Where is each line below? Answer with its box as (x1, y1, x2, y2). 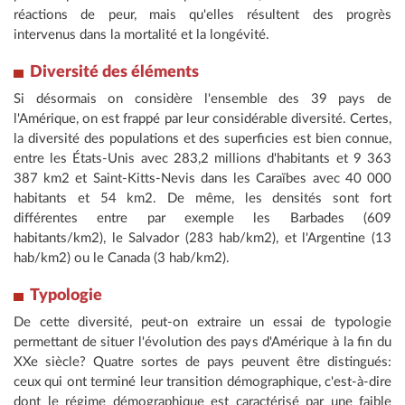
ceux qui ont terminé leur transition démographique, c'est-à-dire (14, 375, 391, 390)
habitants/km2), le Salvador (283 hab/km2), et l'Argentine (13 (14, 231, 391, 246)
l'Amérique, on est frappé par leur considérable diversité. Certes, (14, 112, 391, 127)
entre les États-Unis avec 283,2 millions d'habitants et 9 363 (14, 152, 391, 166)
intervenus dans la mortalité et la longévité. (14, 28, 269, 42)
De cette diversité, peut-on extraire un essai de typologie (14, 316, 391, 330)
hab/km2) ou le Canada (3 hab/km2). (14, 251, 230, 266)
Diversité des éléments (30, 64, 199, 81)
